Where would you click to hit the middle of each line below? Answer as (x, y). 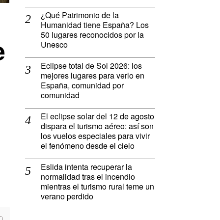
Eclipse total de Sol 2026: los (91, 66)
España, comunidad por (82, 85)
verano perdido (67, 196)
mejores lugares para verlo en (93, 76)
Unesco (54, 45)
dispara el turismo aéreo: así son (97, 126)
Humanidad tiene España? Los (95, 25)
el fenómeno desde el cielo (88, 146)
